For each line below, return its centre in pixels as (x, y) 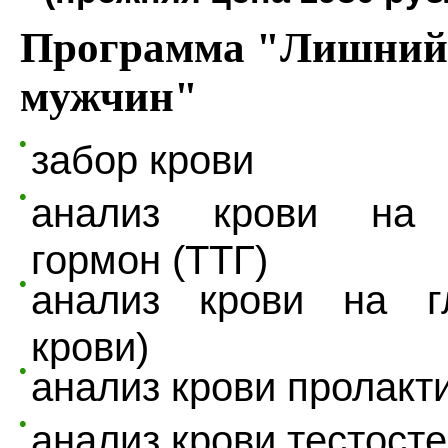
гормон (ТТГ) (149, 254)
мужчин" (109, 96)
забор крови (142, 160)
